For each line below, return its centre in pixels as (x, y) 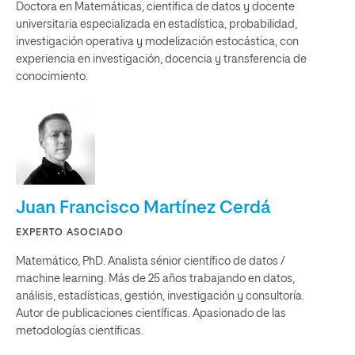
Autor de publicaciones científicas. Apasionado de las (151, 313)
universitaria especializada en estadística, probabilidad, (157, 24)
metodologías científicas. (80, 331)
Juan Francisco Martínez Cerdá (143, 208)
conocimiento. (52, 76)
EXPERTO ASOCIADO (70, 233)
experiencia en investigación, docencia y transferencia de (161, 59)
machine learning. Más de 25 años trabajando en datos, (155, 279)
